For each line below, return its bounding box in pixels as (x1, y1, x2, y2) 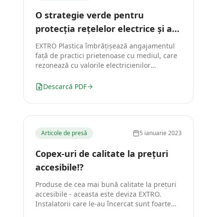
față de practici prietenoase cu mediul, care (35, 51, 177, 60)
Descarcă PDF (43, 82, 87, 91)
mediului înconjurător (35, 36, 130, 48)
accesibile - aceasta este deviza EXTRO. (35, 189, 161, 199)
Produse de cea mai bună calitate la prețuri (35, 180, 176, 189)
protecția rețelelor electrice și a (35, 23, 172, 34)
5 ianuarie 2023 (139, 129, 182, 137)
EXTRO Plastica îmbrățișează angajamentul (35, 41, 175, 50)
